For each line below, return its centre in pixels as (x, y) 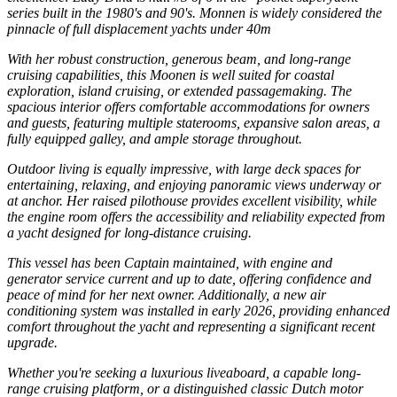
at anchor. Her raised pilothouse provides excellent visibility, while (192, 200)
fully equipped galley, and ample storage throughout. (155, 138)
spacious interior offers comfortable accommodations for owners (188, 106)
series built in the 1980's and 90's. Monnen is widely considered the (195, 12)
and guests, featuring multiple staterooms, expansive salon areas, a (194, 122)
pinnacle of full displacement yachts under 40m (141, 28)
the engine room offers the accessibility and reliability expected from (196, 216)
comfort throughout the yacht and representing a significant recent (191, 326)
